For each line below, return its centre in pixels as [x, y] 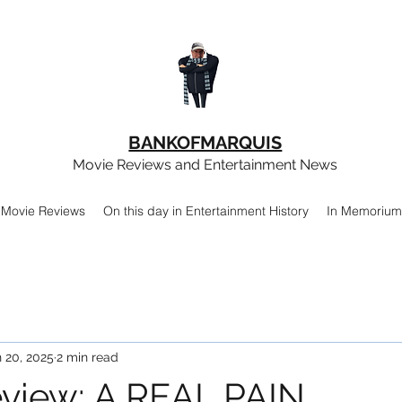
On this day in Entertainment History [205, 211]
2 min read [87, 357]
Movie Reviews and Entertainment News [205, 165]
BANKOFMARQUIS [205, 143]
